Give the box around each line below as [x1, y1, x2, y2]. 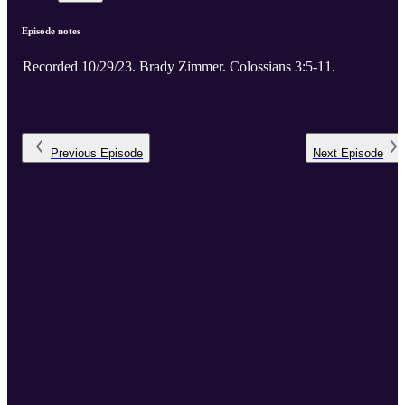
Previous [51, 146, 97, 161]
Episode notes [22, 25, 80, 37]
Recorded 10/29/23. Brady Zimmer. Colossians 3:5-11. [230, 59, 335, 75]
